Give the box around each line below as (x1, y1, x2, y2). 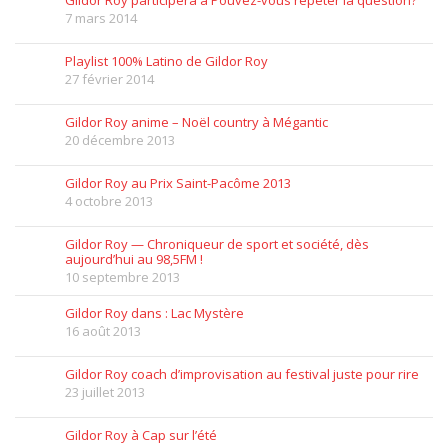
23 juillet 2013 (64, 383, 145, 402)
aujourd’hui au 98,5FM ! (64, 250, 203, 269)
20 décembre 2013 (64, 131, 175, 150)
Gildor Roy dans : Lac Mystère (64, 304, 244, 323)
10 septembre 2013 (64, 268, 180, 287)
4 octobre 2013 (64, 192, 153, 211)
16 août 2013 (64, 322, 141, 341)
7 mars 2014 (64, 9, 137, 28)
